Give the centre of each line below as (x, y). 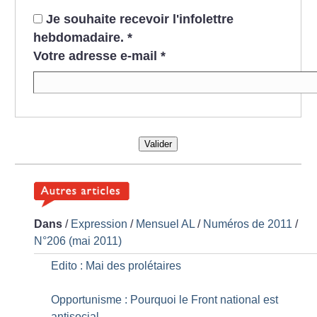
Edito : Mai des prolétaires (116, 266)
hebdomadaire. (80, 37)
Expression (99, 224)
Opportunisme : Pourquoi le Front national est (165, 300)
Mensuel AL (166, 224)
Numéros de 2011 (248, 224)
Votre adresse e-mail (95, 56)
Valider (158, 144)
